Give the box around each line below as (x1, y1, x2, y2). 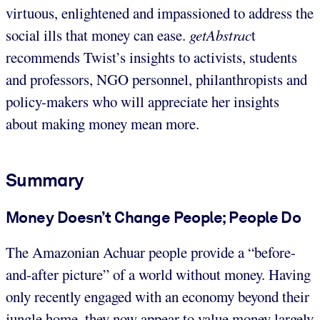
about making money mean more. (6, 113, 199, 134)
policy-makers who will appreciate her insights (6, 91, 279, 111)
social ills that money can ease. (6, 24, 189, 45)
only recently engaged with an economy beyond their (6, 286, 309, 307)
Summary (6, 169, 84, 191)
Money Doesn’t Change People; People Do (6, 207, 301, 226)
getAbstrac (189, 24, 251, 45)
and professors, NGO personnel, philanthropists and (6, 69, 307, 89)
